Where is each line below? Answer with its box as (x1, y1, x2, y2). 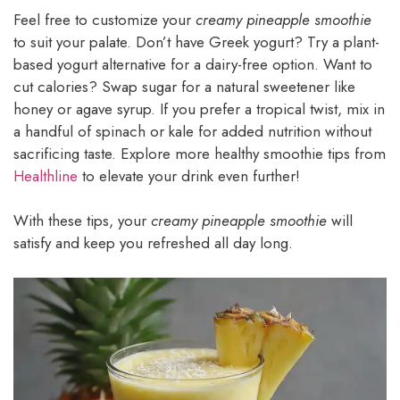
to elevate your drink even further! (78, 164, 300, 187)
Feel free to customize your (13, 8, 196, 30)
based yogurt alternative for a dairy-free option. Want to (13, 53, 372, 75)
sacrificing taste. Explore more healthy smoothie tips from (13, 142, 386, 164)
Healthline (13, 164, 78, 187)
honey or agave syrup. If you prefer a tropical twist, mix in (13, 97, 385, 120)
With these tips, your (13, 210, 151, 232)
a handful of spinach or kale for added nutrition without (13, 120, 371, 142)
